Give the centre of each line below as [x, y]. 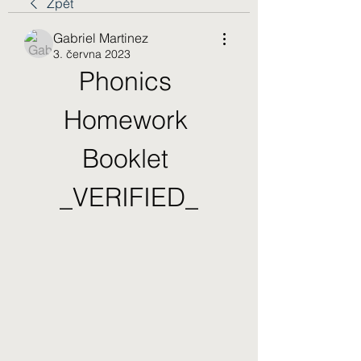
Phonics [125, 81]
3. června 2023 [92, 54]
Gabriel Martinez [101, 38]
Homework [125, 120]
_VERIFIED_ [129, 197]
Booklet [125, 158]
